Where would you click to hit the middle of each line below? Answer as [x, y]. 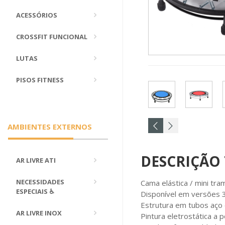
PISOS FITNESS [40, 80]
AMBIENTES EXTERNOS [50, 127]
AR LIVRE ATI [36, 160]
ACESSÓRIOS [37, 15]
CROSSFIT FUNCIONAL [52, 37]
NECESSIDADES [40, 182]
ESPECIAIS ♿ [35, 191]
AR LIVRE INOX [39, 213]
